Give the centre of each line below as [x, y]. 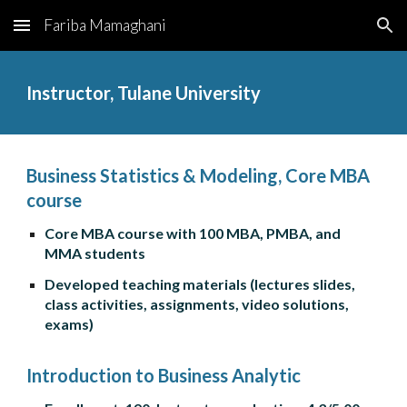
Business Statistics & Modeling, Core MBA [199, 175]
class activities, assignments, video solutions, [197, 304]
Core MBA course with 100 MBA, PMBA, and [193, 233]
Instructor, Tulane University [144, 93]
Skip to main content [79, 34]
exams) [69, 324]
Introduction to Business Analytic [164, 375]
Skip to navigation [336, 34]
